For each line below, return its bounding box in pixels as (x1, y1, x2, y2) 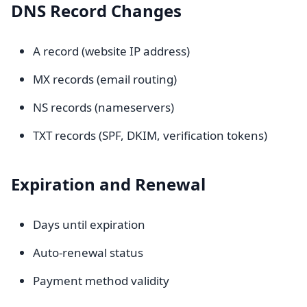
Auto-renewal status (33, 245, 143, 260)
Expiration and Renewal (11, 173, 206, 195)
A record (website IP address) (33, 43, 190, 59)
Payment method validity (33, 273, 169, 288)
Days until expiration (33, 217, 145, 232)
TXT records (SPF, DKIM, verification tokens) (33, 127, 267, 143)
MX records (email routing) (33, 71, 177, 87)
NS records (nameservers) (33, 99, 174, 115)
